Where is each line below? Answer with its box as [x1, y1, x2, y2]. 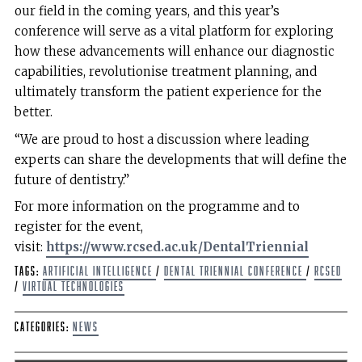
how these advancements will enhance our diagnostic [14, 44, 335, 60]
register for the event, [14, 218, 143, 234]
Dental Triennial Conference [163, 265, 306, 278]
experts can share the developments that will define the [14, 151, 347, 167]
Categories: [14, 320, 73, 333]
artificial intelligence [42, 265, 156, 278]
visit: [14, 238, 46, 255]
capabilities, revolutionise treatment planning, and [14, 64, 317, 80]
